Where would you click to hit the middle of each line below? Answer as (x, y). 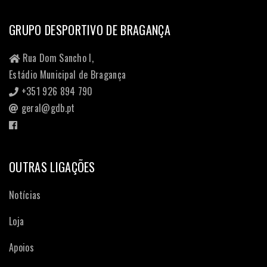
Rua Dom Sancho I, (57, 58)
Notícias (25, 195)
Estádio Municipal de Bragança (68, 74)
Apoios (21, 247)
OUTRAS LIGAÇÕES (52, 167)
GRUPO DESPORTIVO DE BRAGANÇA (90, 30)
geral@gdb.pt (48, 108)
